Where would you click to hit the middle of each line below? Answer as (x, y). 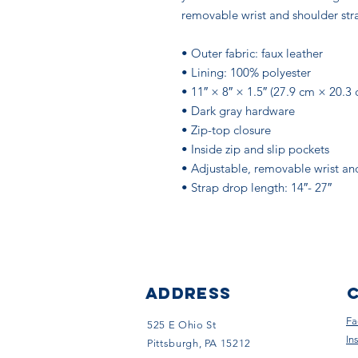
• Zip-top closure (226, 130)
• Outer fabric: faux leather (254, 53)
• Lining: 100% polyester (246, 72)
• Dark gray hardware (238, 111)
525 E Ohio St (182, 325)
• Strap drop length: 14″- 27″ (257, 187)
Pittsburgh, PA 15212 (199, 343)
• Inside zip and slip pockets (255, 149)
